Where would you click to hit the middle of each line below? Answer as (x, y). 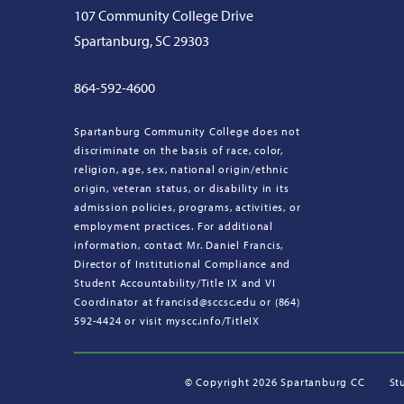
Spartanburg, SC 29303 (142, 40)
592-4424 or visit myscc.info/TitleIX (167, 320)
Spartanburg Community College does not (187, 131)
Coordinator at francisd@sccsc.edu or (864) (187, 301)
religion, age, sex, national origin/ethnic (181, 169)
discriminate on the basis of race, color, (179, 150)
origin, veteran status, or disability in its (182, 188)
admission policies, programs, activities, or (188, 207)
